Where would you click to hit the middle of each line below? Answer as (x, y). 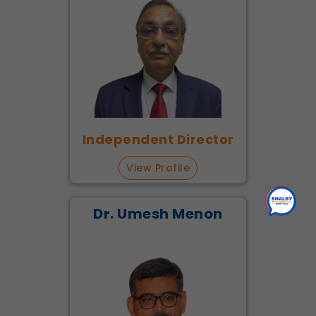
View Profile (158, 168)
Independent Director (158, 139)
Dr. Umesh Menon (158, 213)
